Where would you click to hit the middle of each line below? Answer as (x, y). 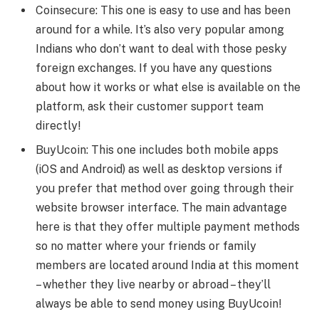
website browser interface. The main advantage (161, 208)
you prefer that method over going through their (165, 189)
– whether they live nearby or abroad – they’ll (153, 285)
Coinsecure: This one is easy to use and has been (163, 11)
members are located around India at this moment (167, 266)
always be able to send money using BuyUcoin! (158, 304)
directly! (58, 126)
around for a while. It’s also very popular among (160, 30)
